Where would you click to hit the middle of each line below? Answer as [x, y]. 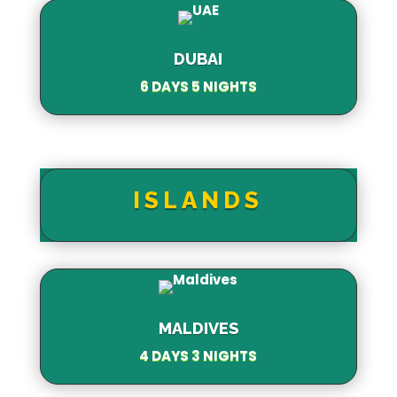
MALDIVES [198, 328]
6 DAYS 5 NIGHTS [198, 86]
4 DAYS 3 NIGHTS [198, 355]
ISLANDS [198, 200]
